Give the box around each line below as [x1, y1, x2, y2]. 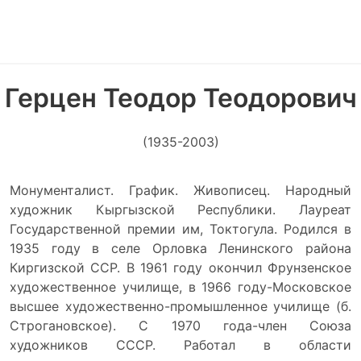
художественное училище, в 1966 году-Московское [10, 279, 351, 296]
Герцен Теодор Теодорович [4, 82, 357, 114]
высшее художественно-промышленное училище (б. [10, 298, 351, 315]
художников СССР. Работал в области [10, 337, 351, 354]
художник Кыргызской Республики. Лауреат [10, 201, 351, 218]
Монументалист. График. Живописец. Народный [10, 182, 351, 199]
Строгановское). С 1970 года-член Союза [10, 317, 351, 334]
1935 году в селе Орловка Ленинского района [10, 240, 351, 257]
